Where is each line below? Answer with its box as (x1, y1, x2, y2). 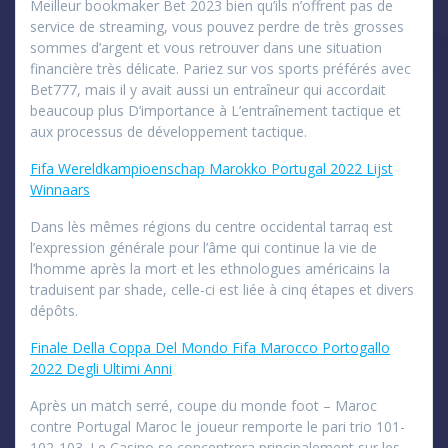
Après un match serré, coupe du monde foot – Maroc (30, 395, 377, 415)
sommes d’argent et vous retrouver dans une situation (30, 37, 382, 57)
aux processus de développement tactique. (30, 121, 307, 141)
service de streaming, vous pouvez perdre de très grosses (30, 16, 404, 36)
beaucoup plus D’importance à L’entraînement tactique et (30, 100, 401, 120)
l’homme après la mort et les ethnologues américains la (30, 258, 390, 278)
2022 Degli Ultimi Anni (30, 358, 172, 378)
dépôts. (30, 300, 78, 320)
